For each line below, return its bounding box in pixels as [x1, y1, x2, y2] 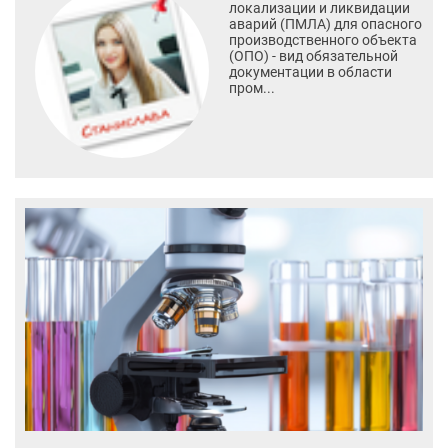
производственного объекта [228, 31, 417, 48]
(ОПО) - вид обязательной [228, 47, 398, 64]
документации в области [228, 63, 392, 80]
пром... [228, 79, 275, 96]
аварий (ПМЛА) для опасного [228, 15, 422, 32]
